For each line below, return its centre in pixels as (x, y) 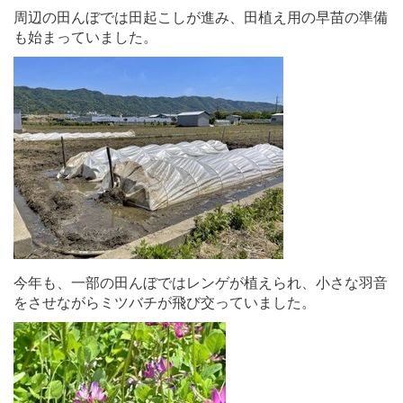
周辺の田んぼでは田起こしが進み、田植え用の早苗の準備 (201, 17)
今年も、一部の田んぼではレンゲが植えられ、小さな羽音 (201, 282)
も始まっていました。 (85, 37)
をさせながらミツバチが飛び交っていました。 (165, 302)
